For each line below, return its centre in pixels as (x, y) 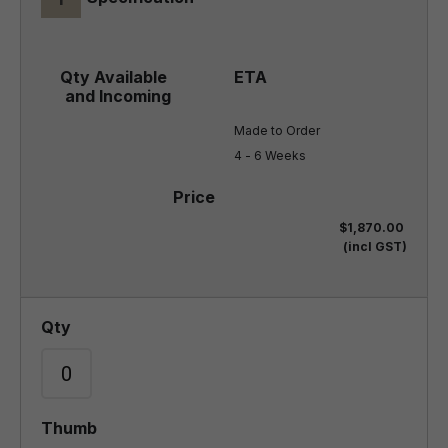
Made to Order (277, 130)
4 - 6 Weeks (270, 155)
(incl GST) (375, 246)
